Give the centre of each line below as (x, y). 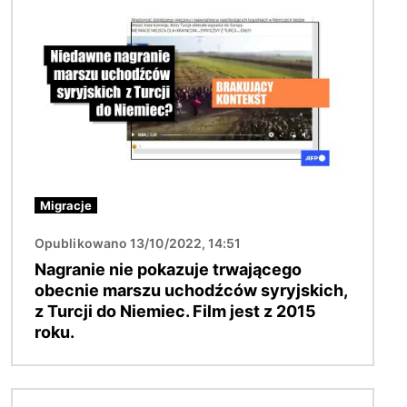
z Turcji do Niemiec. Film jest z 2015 (175, 311)
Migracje (66, 205)
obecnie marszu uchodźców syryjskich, (191, 290)
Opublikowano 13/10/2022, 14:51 (138, 243)
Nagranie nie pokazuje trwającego (168, 269)
